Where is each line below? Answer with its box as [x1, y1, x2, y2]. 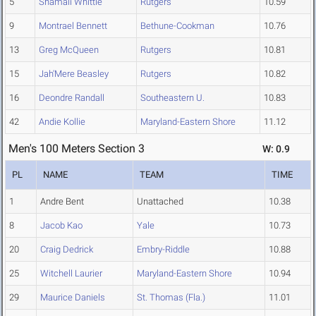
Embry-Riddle [137, 244, 190, 255]
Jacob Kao [40, 220, 83, 231]
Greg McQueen [39, 44, 99, 56]
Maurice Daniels [40, 292, 105, 303]
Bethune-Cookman [140, 20, 214, 32]
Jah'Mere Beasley [39, 68, 109, 80]
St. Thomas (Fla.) [137, 292, 205, 303]
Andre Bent [40, 196, 84, 207]
